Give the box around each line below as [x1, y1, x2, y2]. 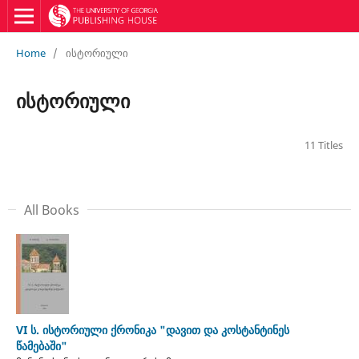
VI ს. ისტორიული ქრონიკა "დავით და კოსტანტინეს [15, 321, 289, 337]
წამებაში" [15, 337, 67, 353]
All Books [23, 200, 79, 219]
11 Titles [305, 137, 344, 152]
